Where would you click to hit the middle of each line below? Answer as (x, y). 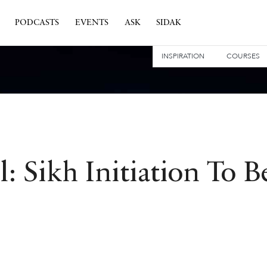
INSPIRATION (183, 56)
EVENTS (91, 23)
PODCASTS (37, 23)
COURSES (243, 56)
